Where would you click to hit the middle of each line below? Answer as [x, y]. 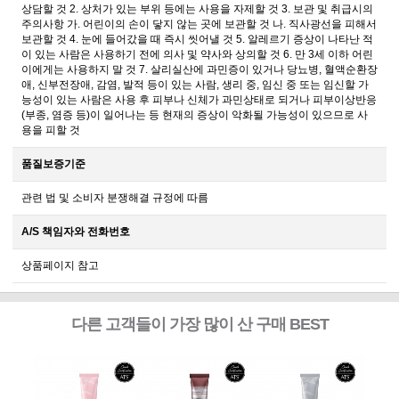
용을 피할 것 [51, 130]
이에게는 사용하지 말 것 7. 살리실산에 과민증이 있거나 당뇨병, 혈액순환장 [199, 70]
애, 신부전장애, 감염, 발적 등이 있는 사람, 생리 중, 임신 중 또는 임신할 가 [195, 85]
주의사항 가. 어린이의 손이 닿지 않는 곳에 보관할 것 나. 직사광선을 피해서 [199, 24]
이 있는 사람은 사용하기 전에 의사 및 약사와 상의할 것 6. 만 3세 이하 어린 [197, 55]
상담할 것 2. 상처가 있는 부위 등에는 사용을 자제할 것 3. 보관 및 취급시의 [197, 9]
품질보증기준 [53, 164]
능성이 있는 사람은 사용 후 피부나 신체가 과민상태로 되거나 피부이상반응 [199, 100]
